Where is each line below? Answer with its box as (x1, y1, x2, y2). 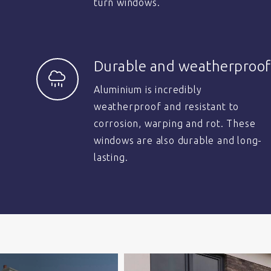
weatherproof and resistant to (94, 101, 240, 112)
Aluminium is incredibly (94, 84, 202, 95)
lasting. (94, 152, 128, 163)
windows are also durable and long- (94, 135, 263, 146)
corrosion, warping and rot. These (94, 118, 256, 129)
